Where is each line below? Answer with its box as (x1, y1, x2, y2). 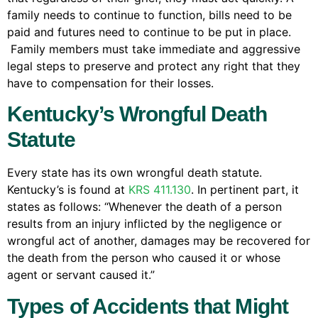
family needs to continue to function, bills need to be (7, 8, 292, 23)
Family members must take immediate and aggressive (7, 42, 300, 57)
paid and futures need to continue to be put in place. (7, 25, 291, 40)
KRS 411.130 (128, 182, 191, 197)
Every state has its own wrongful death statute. (7, 165, 262, 180)
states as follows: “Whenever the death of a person (7, 199, 282, 214)
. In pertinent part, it (191, 182, 299, 197)
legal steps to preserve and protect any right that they (7, 59, 300, 74)
